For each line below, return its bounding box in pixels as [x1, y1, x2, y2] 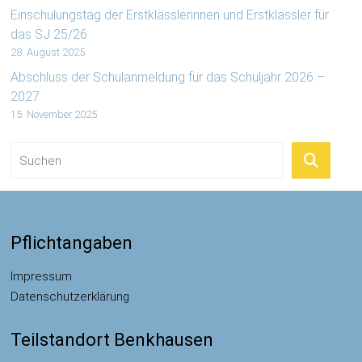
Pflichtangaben [11, 233, 133, 253]
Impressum [11, 269, 73, 284]
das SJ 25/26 [11, 27, 88, 42]
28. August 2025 [11, 46, 86, 58]
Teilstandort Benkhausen [11, 330, 214, 350]
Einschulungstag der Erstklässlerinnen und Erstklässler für [11, 7, 330, 23]
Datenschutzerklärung [11, 289, 130, 304]
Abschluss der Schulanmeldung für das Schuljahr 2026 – [11, 69, 326, 85]
